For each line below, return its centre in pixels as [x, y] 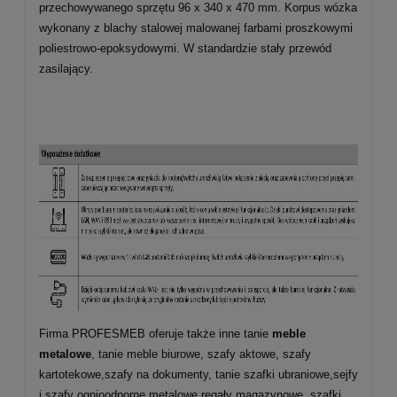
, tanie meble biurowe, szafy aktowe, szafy [201, 354]
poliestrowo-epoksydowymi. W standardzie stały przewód [185, 48]
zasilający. [66, 69]
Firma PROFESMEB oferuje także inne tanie [156, 334]
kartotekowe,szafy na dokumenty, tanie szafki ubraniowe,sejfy [198, 374]
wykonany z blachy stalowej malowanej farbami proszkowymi [196, 28]
